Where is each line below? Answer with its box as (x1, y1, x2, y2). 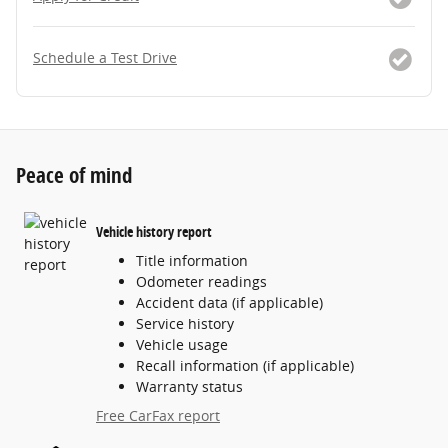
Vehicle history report (96, 221, 212, 241)
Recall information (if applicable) (136, 356, 354, 376)
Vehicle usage (136, 335, 228, 355)
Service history (136, 314, 234, 334)
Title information (136, 251, 248, 271)
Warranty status (136, 377, 243, 397)
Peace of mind (16, 161, 132, 190)
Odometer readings (136, 272, 267, 292)
